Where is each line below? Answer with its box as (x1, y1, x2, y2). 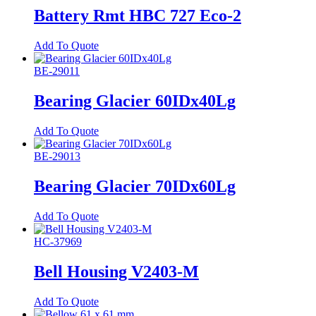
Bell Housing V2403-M (34, 262, 199, 281)
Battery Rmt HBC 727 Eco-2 (34, 6, 241, 25)
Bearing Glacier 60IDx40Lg (34, 92, 236, 111)
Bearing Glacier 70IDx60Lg (34, 177, 236, 195)
